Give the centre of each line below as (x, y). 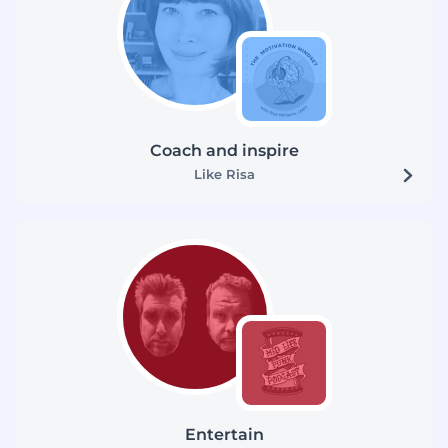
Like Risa (224, 173)
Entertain (224, 434)
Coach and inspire (224, 150)
